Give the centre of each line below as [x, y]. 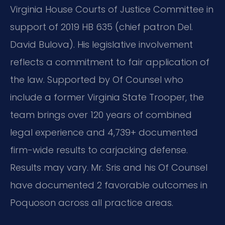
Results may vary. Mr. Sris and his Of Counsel [109, 168]
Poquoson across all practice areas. [92, 203]
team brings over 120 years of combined [101, 115]
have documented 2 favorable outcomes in [109, 185]
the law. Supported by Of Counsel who [97, 80]
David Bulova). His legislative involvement [101, 45]
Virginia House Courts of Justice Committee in [112, 10]
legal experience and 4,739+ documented [104, 133]
